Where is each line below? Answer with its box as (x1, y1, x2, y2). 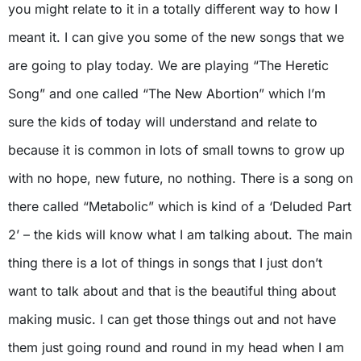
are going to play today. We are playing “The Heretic (8, 56, 329, 73)
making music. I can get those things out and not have (8, 310, 336, 327)
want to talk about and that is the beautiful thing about (8, 282, 336, 299)
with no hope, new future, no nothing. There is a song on (8, 169, 353, 186)
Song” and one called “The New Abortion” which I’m (8, 85, 326, 102)
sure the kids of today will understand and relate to (8, 113, 317, 130)
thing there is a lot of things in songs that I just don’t (8, 254, 322, 271)
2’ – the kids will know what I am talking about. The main (8, 226, 352, 243)
